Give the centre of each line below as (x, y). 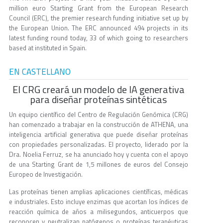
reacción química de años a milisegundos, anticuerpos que (99, 212)
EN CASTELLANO (40, 72)
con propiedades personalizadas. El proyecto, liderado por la (99, 145)
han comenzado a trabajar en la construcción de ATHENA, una (99, 125)
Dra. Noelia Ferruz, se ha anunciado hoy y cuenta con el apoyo (99, 155)
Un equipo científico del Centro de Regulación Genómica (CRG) (99, 115)
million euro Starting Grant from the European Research (99, 8)
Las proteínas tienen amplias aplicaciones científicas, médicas (99, 192)
